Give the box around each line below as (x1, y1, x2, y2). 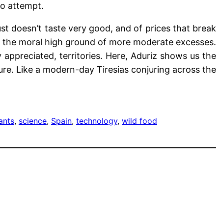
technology (76, 116, 117, 126)
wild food (122, 116, 157, 126)
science (19, 116, 47, 126)
